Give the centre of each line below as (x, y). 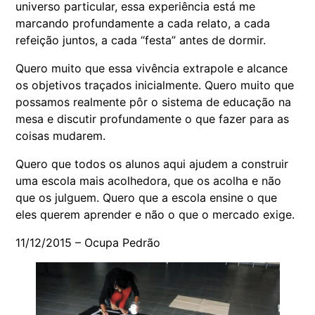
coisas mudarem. (61, 135)
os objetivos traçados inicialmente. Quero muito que (155, 85)
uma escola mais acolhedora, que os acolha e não (149, 180)
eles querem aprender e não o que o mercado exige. (155, 214)
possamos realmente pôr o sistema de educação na (154, 102)
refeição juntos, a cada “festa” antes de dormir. (141, 40)
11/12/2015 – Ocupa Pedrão (88, 242)
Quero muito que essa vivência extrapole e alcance (152, 68)
